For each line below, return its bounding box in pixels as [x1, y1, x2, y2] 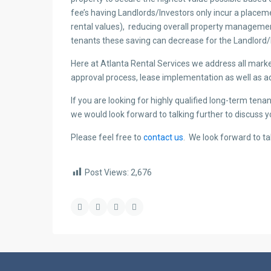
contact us [143, 132, 183, 142]
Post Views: [85, 168, 129, 177]
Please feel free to [71, 132, 143, 142]
